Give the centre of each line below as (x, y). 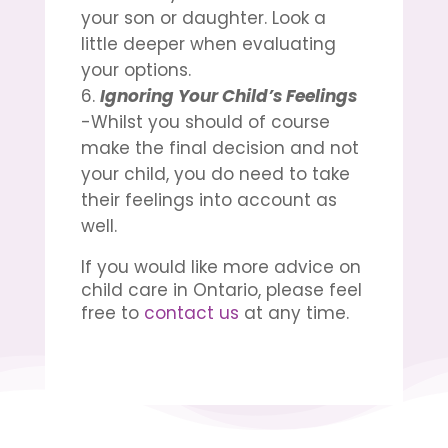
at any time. (293, 312)
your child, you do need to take (215, 173)
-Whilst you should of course (205, 121)
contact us (191, 312)
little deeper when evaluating (208, 43)
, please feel (309, 289)
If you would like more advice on (220, 266)
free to (112, 312)
